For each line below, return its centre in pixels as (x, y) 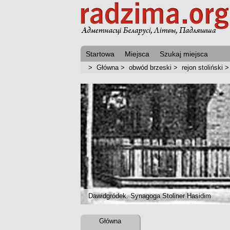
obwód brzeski (150, 68)
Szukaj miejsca (184, 54)
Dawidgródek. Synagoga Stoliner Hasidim (150, 196)
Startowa (100, 54)
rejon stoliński (202, 68)
